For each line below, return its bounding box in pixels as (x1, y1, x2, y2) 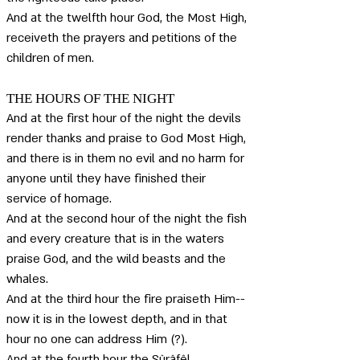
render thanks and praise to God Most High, (6, 130, 249, 146)
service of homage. (6, 190, 115, 207)
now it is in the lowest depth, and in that (6, 311, 231, 327)
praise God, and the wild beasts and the (6, 251, 229, 267)
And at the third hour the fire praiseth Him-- (6, 291, 245, 307)
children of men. (6, 50, 94, 66)
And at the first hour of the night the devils (6, 110, 244, 126)
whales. (6, 271, 51, 287)
